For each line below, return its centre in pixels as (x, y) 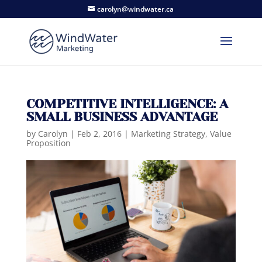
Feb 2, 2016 (99, 134)
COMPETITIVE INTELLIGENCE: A (127, 104)
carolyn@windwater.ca (136, 9)
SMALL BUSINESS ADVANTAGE (122, 117)
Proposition (48, 143)
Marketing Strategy (168, 134)
